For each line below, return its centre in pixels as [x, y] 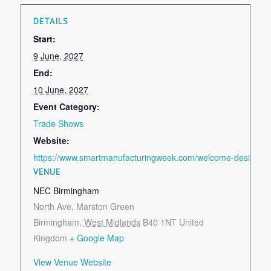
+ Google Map [96, 237]
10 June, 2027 [60, 89]
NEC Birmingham [66, 190]
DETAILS [51, 21]
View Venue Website [72, 262]
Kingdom [50, 237]
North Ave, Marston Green [83, 206]
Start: [44, 38]
